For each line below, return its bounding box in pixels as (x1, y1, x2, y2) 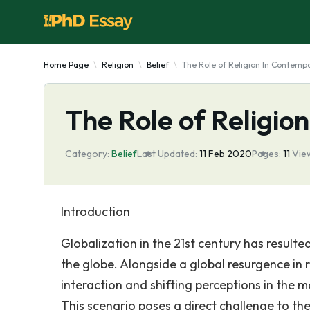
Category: (65, 147, 109, 160)
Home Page (44, 60, 89, 70)
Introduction (61, 203, 130, 219)
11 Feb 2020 (199, 147, 252, 160)
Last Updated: (137, 147, 197, 160)
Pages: (252, 147, 281, 160)
